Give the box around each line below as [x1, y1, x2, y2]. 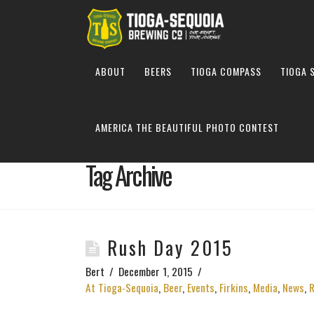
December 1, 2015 [118, 263, 193, 279]
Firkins [219, 279, 248, 295]
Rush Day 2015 [107, 233, 233, 261]
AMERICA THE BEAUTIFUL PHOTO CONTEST [95, 119, 279, 135]
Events [187, 279, 214, 295]
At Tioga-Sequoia [86, 279, 158, 295]
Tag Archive [86, 155, 172, 194]
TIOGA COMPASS [191, 63, 261, 78]
